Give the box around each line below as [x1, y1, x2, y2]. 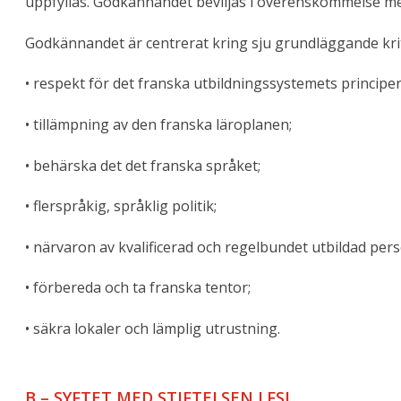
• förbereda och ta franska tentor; [25, 277, 251, 298]
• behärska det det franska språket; [25, 155, 260, 175]
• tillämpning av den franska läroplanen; [25, 114, 292, 134]
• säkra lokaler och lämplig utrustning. [25, 318, 280, 338]
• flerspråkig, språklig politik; [25, 196, 217, 217]
